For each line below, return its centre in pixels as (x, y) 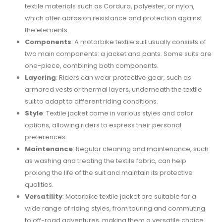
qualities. (39, 185)
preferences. (46, 137)
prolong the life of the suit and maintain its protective (109, 173)
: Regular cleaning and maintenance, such (140, 149)
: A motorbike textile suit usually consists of (139, 42)
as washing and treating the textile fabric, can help (105, 161)
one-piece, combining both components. (91, 66)
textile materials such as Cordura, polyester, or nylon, (110, 6)
